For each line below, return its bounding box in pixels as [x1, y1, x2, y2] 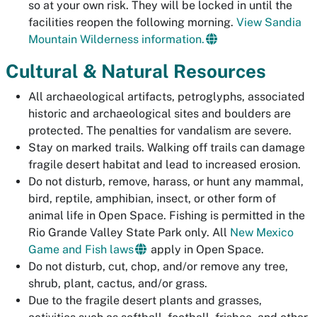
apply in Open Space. [148, 243, 264, 256]
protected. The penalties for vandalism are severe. [28, 124, 292, 137]
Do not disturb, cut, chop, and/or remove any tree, [28, 260, 288, 273]
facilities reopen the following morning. [28, 16, 236, 29]
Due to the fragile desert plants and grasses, [28, 294, 262, 307]
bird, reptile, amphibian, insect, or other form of [28, 192, 276, 205]
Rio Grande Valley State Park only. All [28, 226, 230, 239]
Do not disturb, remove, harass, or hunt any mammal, [28, 175, 304, 188]
